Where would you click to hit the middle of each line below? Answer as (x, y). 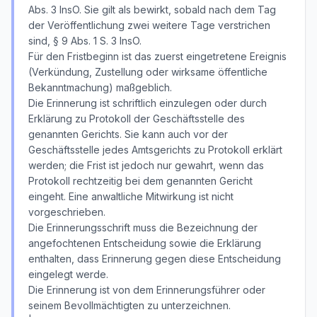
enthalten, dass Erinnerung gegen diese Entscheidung (155, 259)
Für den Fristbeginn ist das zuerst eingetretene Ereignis (157, 56)
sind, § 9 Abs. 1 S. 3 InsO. (85, 41)
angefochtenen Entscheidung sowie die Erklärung (145, 243)
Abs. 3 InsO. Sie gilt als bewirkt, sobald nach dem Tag (152, 10)
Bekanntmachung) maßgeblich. (100, 87)
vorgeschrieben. (67, 212)
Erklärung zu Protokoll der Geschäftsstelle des (137, 119)
